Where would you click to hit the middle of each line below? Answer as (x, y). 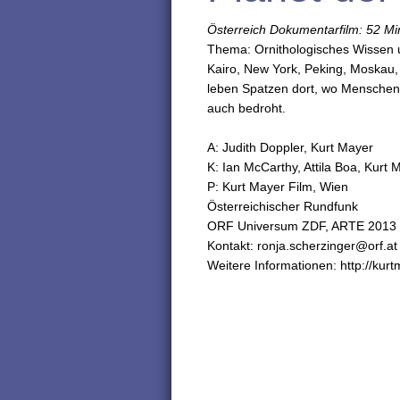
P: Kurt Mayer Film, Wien (278, 187)
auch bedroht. (246, 108)
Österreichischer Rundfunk (283, 206)
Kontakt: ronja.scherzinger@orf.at (302, 246)
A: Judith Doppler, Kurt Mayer (290, 147)
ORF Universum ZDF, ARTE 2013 (302, 226)
